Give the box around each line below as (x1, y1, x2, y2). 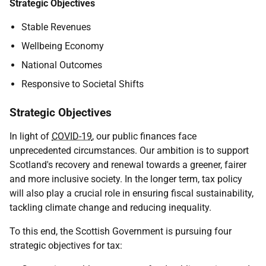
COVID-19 (52, 131, 92, 142)
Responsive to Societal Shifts (21, 78, 144, 90)
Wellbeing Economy (21, 40, 104, 52)
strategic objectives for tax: (9, 240, 122, 252)
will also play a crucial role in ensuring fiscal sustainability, (9, 188, 254, 199)
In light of (9, 131, 52, 142)
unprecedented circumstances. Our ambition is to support (9, 145, 249, 157)
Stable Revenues (21, 21, 91, 33)
